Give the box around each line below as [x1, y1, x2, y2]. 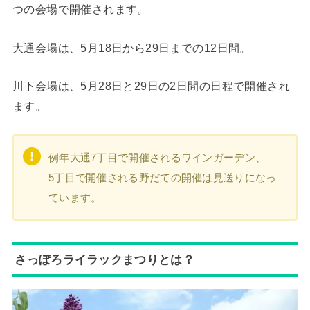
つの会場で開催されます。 [12, 3, 149, 16]
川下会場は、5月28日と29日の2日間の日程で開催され [12, 79, 291, 92]
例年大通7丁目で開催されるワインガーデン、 [48, 152, 266, 164]
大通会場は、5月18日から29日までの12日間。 [12, 41, 251, 54]
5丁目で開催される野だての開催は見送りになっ [48, 172, 277, 184]
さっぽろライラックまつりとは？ [15, 252, 194, 266]
